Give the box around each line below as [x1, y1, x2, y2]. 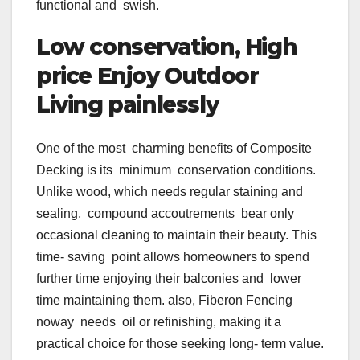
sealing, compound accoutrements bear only [36, 206, 294, 220]
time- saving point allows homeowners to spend [36, 249, 313, 264]
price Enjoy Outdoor [36, 62, 259, 90]
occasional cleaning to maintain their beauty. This [36, 227, 317, 242]
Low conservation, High [36, 33, 297, 61]
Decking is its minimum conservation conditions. [36, 162, 316, 177]
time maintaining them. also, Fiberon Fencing [36, 292, 296, 307]
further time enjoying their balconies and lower [36, 271, 301, 285]
